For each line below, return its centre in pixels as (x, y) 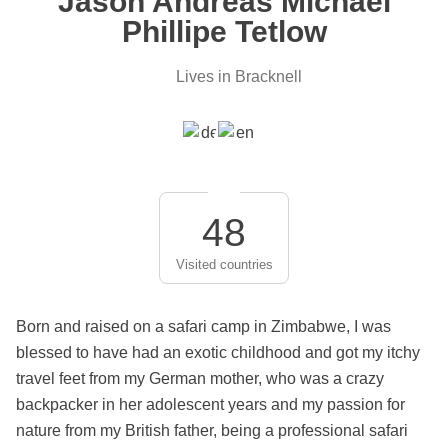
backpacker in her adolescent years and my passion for (210, 404)
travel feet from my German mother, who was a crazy (200, 378)
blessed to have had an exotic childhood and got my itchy (218, 352)
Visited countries (224, 264)
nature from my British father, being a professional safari (212, 430)
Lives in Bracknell (239, 76)
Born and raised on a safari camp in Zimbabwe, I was (203, 326)
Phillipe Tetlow (224, 31)
